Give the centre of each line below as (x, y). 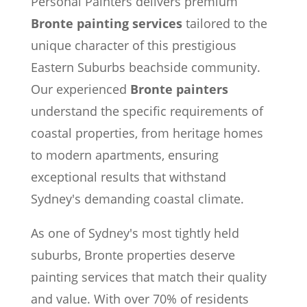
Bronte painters (179, 89)
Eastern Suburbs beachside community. (145, 67)
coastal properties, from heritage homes (147, 133)
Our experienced (80, 89)
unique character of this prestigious (133, 45)
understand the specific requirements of (147, 111)
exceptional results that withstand (128, 177)
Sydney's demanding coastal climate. (137, 199)
